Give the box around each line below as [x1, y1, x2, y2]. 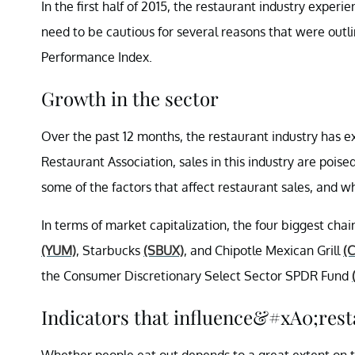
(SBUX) [143, 242, 184, 258]
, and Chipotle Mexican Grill [184, 242, 343, 258]
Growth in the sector [41, 85, 219, 111]
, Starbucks [76, 242, 143, 258]
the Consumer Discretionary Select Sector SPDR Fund [41, 267, 352, 284]
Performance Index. [41, 48, 152, 65]
